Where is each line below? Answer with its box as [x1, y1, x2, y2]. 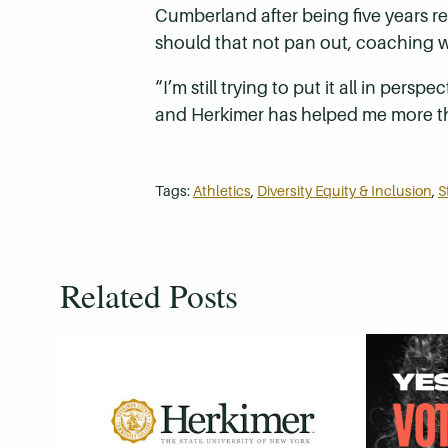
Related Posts [60, 272, 238, 317]
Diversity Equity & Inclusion [257, 182, 432, 199]
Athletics [193, 182, 251, 199]
